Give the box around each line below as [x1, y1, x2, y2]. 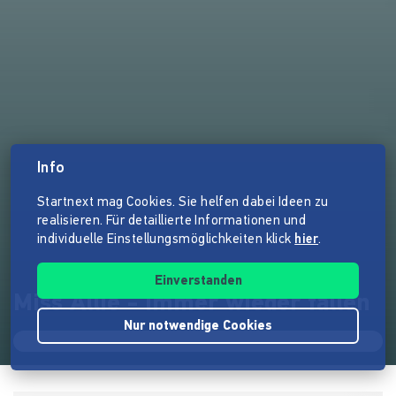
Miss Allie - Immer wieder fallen [13, 292, 370, 317]
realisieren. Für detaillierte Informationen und [37, 215, 307, 228]
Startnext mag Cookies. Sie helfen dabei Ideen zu [37, 196, 329, 209]
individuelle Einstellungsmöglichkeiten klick [37, 233, 295, 247]
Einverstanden [154, 275, 242, 288]
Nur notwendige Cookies [124, 320, 272, 333]
